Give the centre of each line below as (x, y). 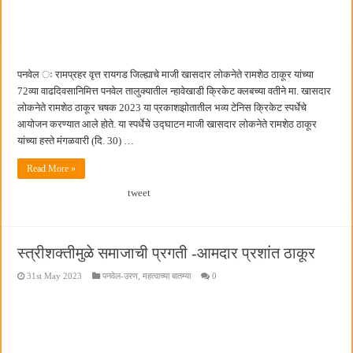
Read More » (52, 169)
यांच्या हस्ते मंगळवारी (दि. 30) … (76, 141)
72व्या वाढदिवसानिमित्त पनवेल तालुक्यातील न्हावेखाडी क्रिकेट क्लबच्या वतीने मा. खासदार (175, 91)
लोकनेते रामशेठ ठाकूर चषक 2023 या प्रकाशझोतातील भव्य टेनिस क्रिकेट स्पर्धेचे (162, 108)
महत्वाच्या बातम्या (167, 276)
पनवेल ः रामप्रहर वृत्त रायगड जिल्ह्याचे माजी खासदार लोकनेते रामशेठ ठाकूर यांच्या (166, 75)
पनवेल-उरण (121, 276)
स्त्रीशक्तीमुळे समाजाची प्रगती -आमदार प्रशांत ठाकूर (167, 253)
